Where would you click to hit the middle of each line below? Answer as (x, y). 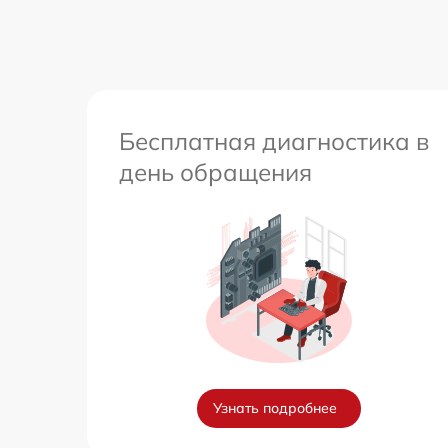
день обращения (215, 172)
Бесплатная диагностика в (274, 141)
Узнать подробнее (275, 408)
